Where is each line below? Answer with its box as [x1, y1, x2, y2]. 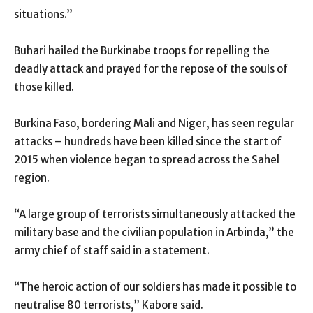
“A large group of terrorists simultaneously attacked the [14, 207, 296, 221]
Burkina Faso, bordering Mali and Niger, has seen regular [14, 116, 294, 130]
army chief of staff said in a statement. [14, 243, 210, 257]
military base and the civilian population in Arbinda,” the [14, 225, 294, 239]
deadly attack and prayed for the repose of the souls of [14, 61, 288, 75]
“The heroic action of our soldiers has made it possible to [14, 279, 296, 293]
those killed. [14, 80, 74, 94]
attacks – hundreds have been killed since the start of [14, 134, 282, 148]
